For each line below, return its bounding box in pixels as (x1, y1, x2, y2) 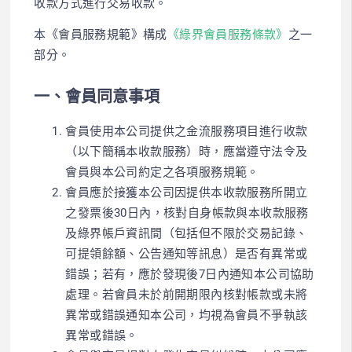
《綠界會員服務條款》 (167, 27, 288, 42)
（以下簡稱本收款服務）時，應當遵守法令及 (65, 144, 308, 159)
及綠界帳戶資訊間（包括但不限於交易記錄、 (65, 225, 308, 240)
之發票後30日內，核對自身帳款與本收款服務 (65, 205, 309, 220)
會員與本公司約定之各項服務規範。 (65, 164, 259, 179)
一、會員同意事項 (34, 86, 160, 106)
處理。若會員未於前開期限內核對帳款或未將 (65, 287, 308, 302)
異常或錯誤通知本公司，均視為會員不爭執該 (65, 307, 308, 322)
